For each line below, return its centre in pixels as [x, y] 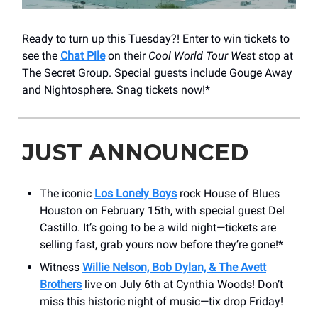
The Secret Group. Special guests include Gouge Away [157, 72]
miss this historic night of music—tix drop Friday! [161, 301]
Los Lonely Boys [136, 193]
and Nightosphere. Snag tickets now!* [116, 89]
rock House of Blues [228, 193]
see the [41, 55]
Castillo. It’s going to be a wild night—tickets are [158, 227]
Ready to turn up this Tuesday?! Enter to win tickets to [156, 38]
